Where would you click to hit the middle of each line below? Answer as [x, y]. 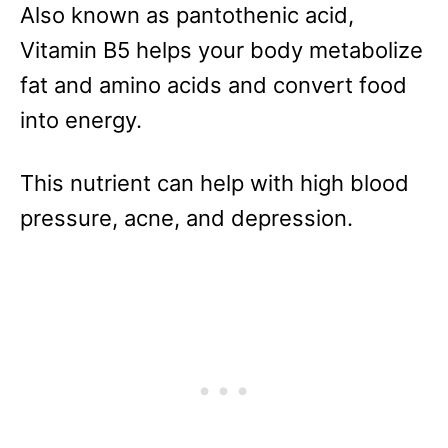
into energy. [81, 120]
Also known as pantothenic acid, [187, 15]
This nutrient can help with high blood [214, 183]
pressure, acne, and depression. [186, 218]
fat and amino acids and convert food [213, 85]
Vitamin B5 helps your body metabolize [221, 50]
